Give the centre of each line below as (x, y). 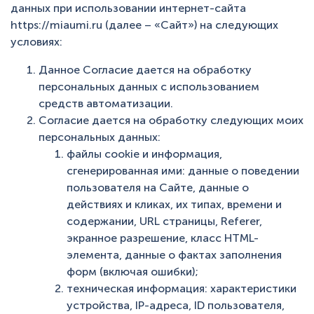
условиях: (36, 42)
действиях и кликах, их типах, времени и (174, 204)
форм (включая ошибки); (132, 272)
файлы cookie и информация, (144, 154)
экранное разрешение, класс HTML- (163, 238)
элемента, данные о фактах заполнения (174, 255)
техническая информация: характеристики (182, 288)
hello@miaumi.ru (85, 25)
